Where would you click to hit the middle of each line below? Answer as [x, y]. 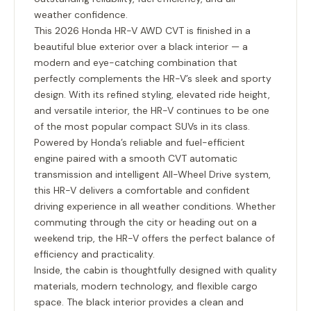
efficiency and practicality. [94, 254]
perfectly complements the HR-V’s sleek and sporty [153, 78]
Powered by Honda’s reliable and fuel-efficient [140, 142]
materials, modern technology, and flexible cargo [146, 286]
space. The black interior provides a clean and [139, 302]
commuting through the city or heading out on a [145, 222]
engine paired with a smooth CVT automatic [136, 158]
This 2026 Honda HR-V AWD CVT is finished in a [142, 31]
